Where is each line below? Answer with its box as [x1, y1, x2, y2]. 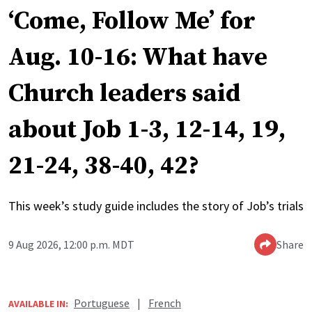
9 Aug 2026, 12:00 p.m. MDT [8, 237, 134, 252]
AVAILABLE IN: [8, 297, 68, 311]
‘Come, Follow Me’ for [8, 6, 256, 38]
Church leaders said [8, 78, 240, 110]
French [148, 296, 181, 311]
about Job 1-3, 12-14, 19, [8, 114, 286, 146]
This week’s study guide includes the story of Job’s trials [8, 198, 304, 214]
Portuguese [74, 296, 130, 311]
